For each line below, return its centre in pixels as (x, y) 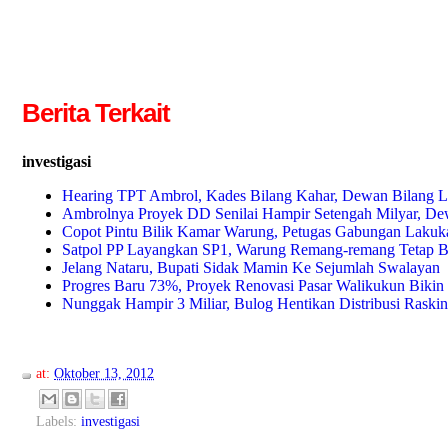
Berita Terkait (96, 112)
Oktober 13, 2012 (104, 373)
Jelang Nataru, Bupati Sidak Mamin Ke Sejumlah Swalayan (251, 268)
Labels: (58, 421)
